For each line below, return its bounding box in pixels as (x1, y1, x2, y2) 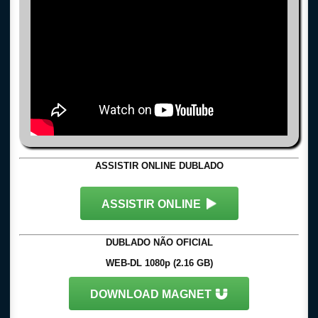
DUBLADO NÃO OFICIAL (105, 237, 213, 248)
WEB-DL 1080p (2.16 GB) (105, 258, 213, 268)
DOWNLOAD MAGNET (90, 288, 212, 300)
